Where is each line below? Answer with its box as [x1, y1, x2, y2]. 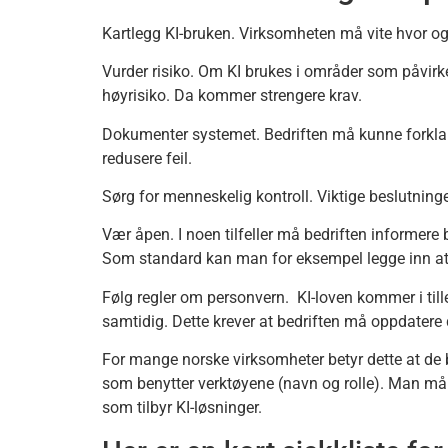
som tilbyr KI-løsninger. [102, 398, 262, 418]
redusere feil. [102, 148, 192, 168]
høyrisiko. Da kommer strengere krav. [102, 86, 362, 106]
